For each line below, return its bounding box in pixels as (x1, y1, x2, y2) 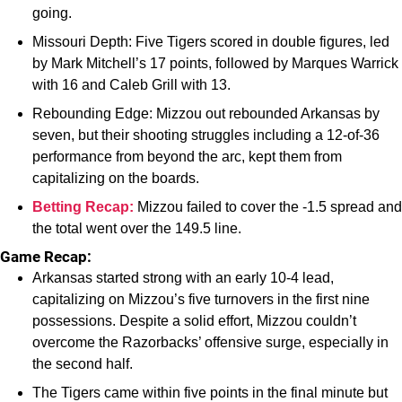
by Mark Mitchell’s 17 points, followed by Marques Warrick (32, 56, 398, 71)
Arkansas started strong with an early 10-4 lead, (32, 270, 334, 285)
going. (32, 5, 72, 21)
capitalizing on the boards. (32, 170, 199, 186)
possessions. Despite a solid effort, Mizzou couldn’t (32, 313, 356, 328)
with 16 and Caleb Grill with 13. (32, 77, 231, 92)
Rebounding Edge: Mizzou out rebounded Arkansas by (32, 106, 380, 121)
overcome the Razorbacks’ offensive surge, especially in (32, 335, 389, 350)
